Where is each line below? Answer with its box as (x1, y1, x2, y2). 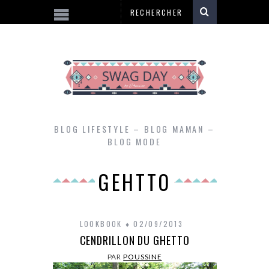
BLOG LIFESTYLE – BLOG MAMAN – (54, 122, 215, 135)
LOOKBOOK (79, 219, 122, 229)
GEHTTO (98, 167, 171, 197)
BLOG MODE (107, 135, 162, 148)
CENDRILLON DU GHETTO (79, 232, 190, 248)
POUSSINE (123, 252, 162, 261)
